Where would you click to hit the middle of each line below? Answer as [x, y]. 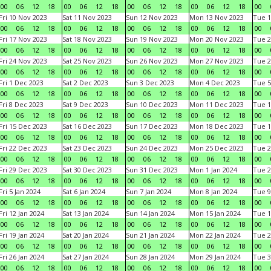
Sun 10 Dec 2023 [152, 104]
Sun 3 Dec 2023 [150, 83]
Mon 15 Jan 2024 [215, 213]
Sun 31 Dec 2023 [152, 170]
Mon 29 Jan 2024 [215, 257]
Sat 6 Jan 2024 [84, 191]
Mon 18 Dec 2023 [217, 126]
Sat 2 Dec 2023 [85, 83]
